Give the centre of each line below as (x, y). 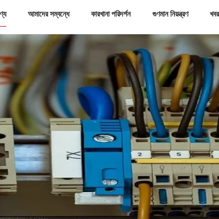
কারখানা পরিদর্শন (111, 14)
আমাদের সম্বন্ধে (49, 14)
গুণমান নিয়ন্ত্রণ (170, 14)
